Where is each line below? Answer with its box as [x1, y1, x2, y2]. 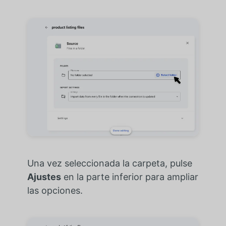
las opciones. [27, 185, 83, 196]
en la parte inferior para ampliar [61, 172, 198, 183]
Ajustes [27, 172, 61, 183]
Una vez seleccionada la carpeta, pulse [27, 158, 192, 169]
